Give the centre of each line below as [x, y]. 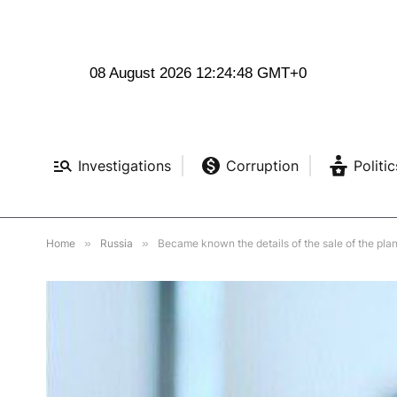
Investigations [124, 166]
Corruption [262, 166]
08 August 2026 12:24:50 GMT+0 [198, 74]
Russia [117, 244]
